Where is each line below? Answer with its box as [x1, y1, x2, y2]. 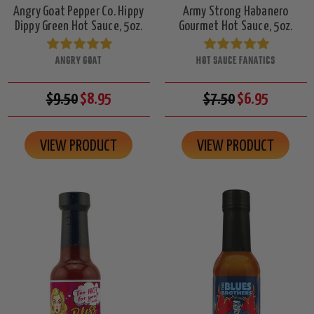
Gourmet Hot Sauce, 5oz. [178, 19, 293, 33]
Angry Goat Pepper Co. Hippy [13, 4, 144, 18]
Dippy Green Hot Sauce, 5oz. [14, 19, 143, 33]
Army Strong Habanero [182, 4, 289, 18]
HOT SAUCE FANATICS [196, 53, 275, 69]
